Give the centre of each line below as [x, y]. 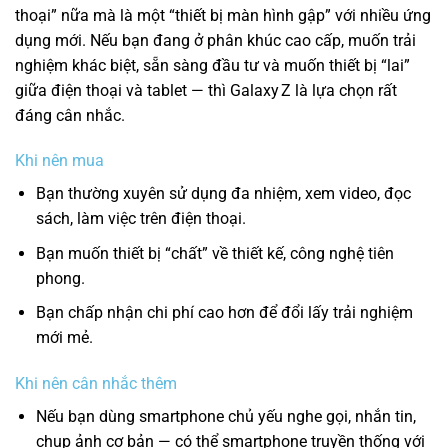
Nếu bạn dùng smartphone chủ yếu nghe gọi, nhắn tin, [225, 417]
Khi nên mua [59, 161]
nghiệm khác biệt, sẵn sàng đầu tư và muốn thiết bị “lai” [212, 65]
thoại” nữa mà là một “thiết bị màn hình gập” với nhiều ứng [223, 15]
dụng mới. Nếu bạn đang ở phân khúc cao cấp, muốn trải [215, 40]
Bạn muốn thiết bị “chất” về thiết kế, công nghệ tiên [214, 253]
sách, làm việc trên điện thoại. [140, 219]
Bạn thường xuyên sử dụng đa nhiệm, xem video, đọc [223, 194]
